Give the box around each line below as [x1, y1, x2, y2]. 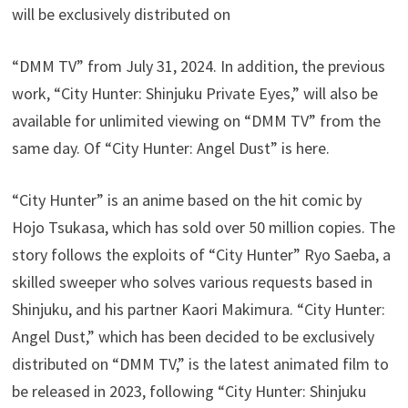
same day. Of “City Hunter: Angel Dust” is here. [12, 137, 331, 158]
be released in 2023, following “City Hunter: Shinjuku [12, 380, 367, 402]
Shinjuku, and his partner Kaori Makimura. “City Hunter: [12, 298, 386, 320]
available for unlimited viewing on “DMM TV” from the [12, 109, 382, 131]
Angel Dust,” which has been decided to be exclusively [12, 325, 375, 347]
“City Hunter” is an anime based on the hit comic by [12, 189, 362, 210]
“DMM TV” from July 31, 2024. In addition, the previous [12, 55, 386, 76]
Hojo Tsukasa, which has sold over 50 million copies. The [12, 216, 396, 238]
